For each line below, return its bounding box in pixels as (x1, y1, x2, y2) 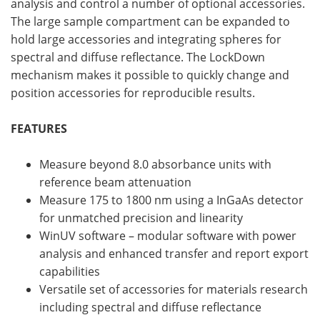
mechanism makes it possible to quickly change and (11, 67, 289, 84)
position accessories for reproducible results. (11, 85, 255, 101)
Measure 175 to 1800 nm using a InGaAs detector (39, 192, 304, 209)
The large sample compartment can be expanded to (11, 14, 290, 30)
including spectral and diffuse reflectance (39, 299, 261, 316)
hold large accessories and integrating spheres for (11, 31, 281, 48)
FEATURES (11, 121, 67, 137)
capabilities (39, 264, 100, 280)
